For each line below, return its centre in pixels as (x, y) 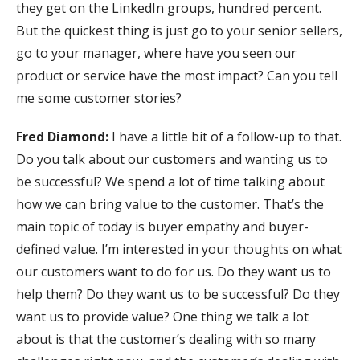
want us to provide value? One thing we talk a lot (162, 317)
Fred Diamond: (64, 137)
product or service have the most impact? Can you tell (177, 76)
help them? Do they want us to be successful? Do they (178, 295)
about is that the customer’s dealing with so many (166, 340)
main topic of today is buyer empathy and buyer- (162, 227)
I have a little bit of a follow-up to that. (227, 137)
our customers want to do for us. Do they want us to (174, 272)
